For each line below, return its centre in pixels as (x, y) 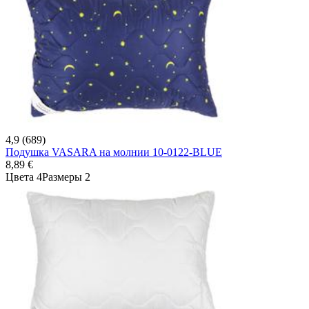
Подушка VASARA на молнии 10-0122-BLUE (114, 152)
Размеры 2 (66, 177)
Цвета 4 (24, 177)
